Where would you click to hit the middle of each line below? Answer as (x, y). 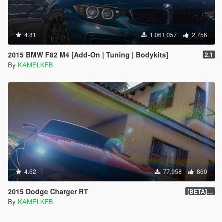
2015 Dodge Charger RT (48, 192)
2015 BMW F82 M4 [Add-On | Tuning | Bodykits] (88, 55)
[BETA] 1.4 (210, 192)
